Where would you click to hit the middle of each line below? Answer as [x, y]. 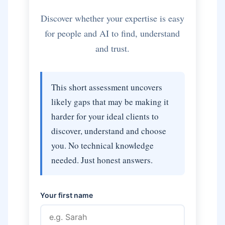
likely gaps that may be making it [110, 102]
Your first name [66, 195]
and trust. [112, 48]
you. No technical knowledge [102, 145]
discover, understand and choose [108, 131]
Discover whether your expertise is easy [112, 18]
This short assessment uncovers [106, 87]
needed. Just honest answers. [102, 160]
